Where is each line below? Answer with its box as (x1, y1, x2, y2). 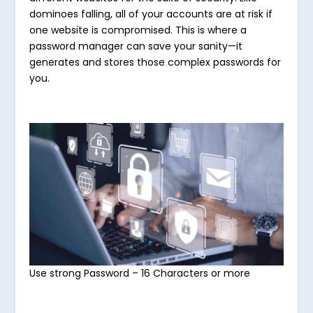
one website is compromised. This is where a (29, 22, 247, 37)
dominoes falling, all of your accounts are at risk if (29, 6, 273, 21)
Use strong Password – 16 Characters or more (29, 266, 251, 281)
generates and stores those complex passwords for (29, 54, 282, 69)
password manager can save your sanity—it (29, 38, 243, 53)
